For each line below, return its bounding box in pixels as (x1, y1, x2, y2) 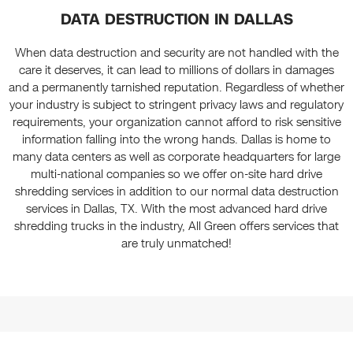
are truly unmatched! (121, 236, 232, 252)
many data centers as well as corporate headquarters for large (13, 149, 340, 165)
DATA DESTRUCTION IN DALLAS (60, 9, 293, 31)
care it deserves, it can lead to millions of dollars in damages (19, 62, 334, 79)
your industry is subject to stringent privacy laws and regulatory (9, 97, 344, 113)
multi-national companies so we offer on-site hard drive (31, 166, 322, 183)
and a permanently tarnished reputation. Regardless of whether (9, 80, 344, 96)
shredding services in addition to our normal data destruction (14, 184, 339, 200)
